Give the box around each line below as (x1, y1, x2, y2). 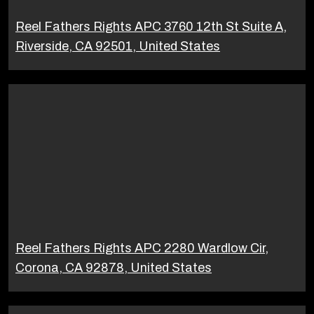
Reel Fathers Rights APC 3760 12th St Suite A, (15, 20, 287, 34)
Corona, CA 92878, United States (15, 261, 212, 275)
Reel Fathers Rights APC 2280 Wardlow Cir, (15, 241, 268, 256)
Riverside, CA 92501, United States (15, 39, 220, 54)
